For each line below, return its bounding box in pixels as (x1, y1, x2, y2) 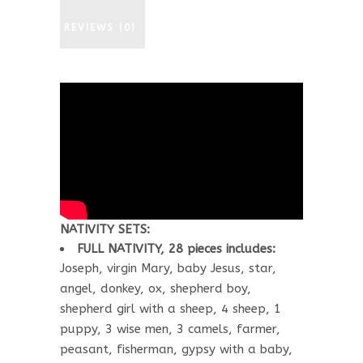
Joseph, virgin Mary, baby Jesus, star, (60, 260, 276, 275)
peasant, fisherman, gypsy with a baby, (60, 341, 293, 357)
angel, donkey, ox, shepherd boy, (60, 280, 251, 296)
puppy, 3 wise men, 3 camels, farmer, (60, 321, 280, 336)
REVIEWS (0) (64, 22, 136, 33)
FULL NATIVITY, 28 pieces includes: (77, 241, 275, 256)
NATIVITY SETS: (60, 221, 150, 237)
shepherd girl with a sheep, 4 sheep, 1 (60, 301, 281, 316)
